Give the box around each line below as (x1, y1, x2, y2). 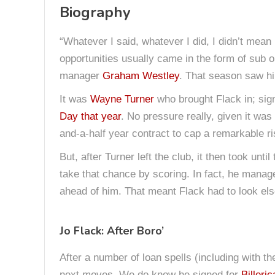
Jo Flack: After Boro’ (60, 223, 164, 238)
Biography (60, 2, 131, 22)
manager (60, 70, 103, 82)
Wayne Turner (90, 93, 154, 105)
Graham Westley (103, 70, 179, 82)
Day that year (60, 110, 121, 122)
